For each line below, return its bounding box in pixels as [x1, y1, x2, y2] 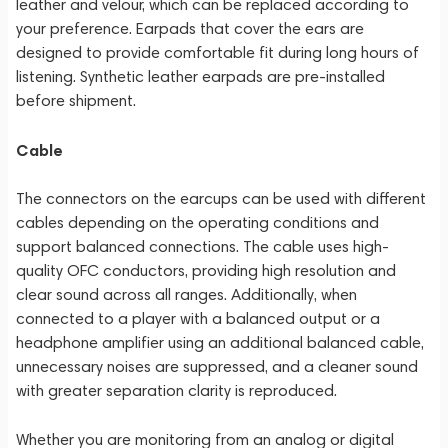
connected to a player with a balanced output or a [16, 309, 380, 328]
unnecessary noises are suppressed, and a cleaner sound [16, 357, 418, 376]
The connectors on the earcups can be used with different [16, 189, 426, 208]
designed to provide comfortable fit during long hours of [16, 43, 419, 62]
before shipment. [16, 91, 136, 110]
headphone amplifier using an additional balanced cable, [16, 333, 424, 352]
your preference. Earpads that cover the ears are [16, 19, 364, 38]
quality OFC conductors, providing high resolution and [16, 261, 396, 280]
